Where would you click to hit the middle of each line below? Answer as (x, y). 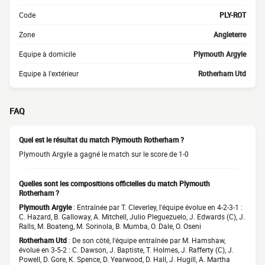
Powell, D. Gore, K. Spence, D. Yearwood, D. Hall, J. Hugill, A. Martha (125, 259)
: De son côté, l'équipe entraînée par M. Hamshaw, (146, 240)
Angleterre (230, 34)
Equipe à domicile (47, 54)
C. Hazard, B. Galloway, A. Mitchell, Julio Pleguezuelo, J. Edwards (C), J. (132, 216)
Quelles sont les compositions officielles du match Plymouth (114, 183)
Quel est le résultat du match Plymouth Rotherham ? (101, 140)
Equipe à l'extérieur (49, 73)
